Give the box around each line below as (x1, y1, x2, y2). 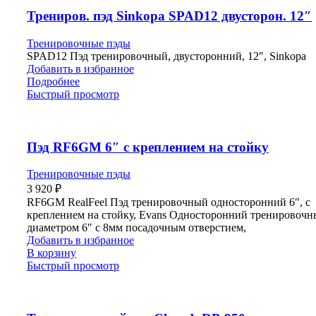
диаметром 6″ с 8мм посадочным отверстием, (27, 221, 246, 234)
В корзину (27, 247, 76, 260)
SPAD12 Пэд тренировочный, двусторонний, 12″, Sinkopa (27, 49, 306, 62)
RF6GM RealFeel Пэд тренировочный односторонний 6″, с (27, 196, 310, 209)
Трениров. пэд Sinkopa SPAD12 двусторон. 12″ (27, 8, 312, 24)
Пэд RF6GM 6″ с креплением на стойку (27, 139, 269, 154)
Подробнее (27, 75, 80, 87)
